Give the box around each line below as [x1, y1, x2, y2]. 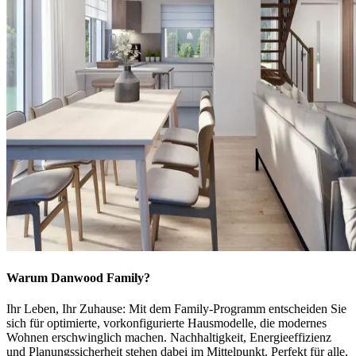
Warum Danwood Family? [6, 270, 150, 284]
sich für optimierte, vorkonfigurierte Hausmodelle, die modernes [6, 316, 327, 331]
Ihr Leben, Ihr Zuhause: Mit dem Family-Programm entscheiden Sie [6, 302, 346, 316]
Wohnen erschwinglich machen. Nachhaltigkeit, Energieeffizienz [6, 331, 331, 345]
